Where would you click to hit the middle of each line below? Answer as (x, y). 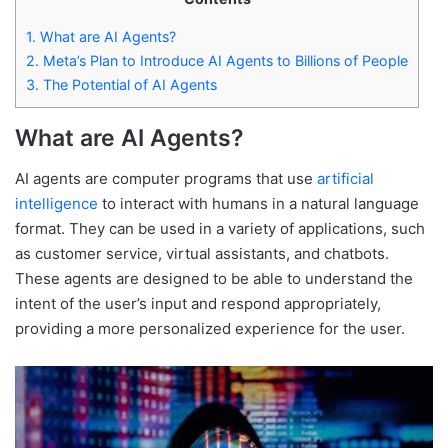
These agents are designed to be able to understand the (214, 278)
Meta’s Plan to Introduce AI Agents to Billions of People (223, 61)
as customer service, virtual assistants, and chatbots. (202, 253)
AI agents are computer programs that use (166, 178)
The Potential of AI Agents (128, 85)
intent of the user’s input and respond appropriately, (198, 303)
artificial (345, 178)
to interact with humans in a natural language (258, 203)
